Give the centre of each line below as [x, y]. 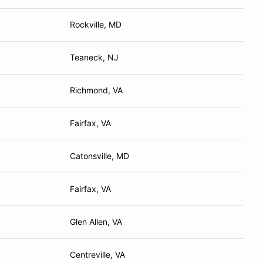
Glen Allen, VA [96, 222]
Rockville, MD [96, 24]
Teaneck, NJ [94, 57]
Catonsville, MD [100, 156]
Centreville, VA [97, 254]
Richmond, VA [96, 90]
